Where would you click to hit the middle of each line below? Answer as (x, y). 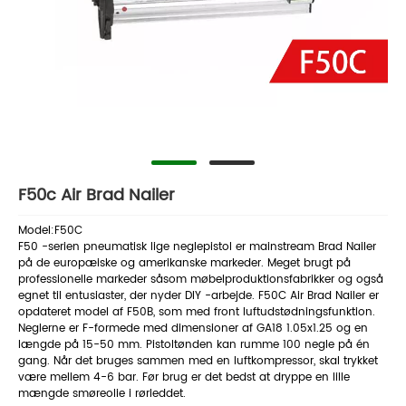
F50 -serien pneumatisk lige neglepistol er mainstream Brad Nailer (197, 247)
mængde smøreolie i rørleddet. (102, 394)
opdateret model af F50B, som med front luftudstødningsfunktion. (197, 313)
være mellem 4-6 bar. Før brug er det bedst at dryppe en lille (184, 378)
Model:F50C (50, 231)
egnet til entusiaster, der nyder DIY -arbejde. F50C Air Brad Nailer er (198, 296)
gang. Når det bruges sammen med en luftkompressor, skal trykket (198, 362)
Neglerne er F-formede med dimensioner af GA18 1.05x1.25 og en (193, 329)
